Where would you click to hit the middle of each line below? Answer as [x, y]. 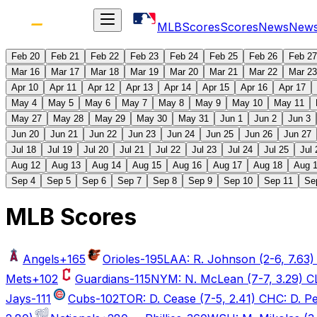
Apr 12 [101, 87]
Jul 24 [240, 150]
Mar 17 [65, 72]
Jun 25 [220, 134]
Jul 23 [204, 150]
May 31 [194, 119]
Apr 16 [254, 87]
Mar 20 [184, 72]
